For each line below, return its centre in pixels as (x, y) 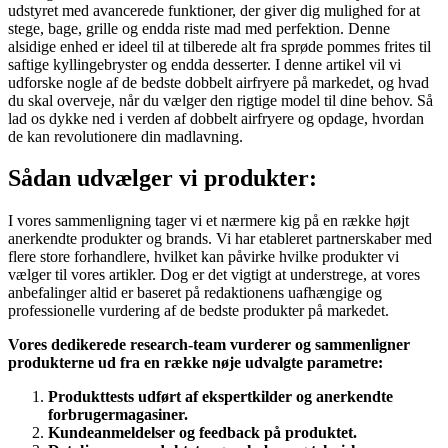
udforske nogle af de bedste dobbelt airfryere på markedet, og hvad (218, 82)
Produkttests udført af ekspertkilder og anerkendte (220, 397)
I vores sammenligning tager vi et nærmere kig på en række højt (208, 221)
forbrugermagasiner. (118, 415)
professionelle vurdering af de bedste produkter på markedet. (198, 311)
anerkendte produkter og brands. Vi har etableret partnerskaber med (220, 239)
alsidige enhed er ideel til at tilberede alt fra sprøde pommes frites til (219, 46)
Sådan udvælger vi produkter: (162, 178)
